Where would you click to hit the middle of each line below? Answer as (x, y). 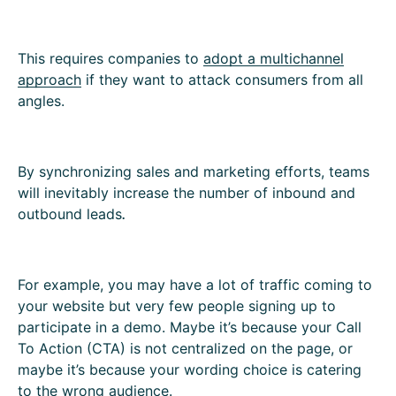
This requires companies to (110, 58)
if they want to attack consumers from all (222, 79)
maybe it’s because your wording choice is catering (190, 369)
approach (49, 79)
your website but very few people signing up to (177, 305)
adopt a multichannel (274, 58)
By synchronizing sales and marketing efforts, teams (194, 171)
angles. (41, 100)
